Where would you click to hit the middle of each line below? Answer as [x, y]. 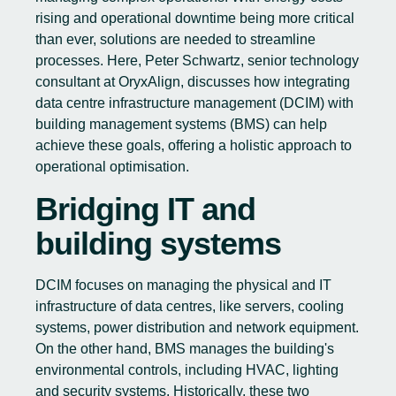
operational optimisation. [112, 167]
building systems [158, 244]
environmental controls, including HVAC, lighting [187, 370]
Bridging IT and [145, 209]
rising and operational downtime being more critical [195, 18]
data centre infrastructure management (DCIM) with [194, 103]
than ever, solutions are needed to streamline [175, 39]
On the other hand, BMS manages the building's [185, 349]
